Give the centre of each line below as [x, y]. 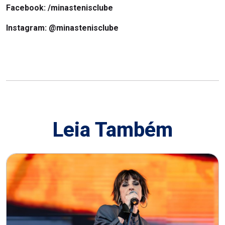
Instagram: [27, 28]
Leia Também [113, 130]
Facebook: [27, 8]
